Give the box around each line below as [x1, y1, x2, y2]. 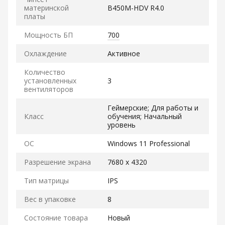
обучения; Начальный [107, 111, 182, 121]
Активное [107, 49, 140, 58]
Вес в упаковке [24, 194, 76, 204]
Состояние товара [24, 213, 88, 222]
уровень [107, 120, 136, 130]
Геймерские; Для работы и [107, 103, 198, 113]
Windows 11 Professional [107, 139, 190, 148]
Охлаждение [24, 49, 67, 58]
